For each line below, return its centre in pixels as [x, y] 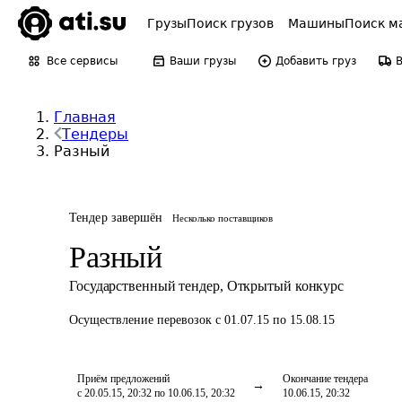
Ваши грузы [203, 61]
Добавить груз [316, 61]
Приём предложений [123, 379]
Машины [316, 23]
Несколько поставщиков [222, 218]
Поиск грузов [230, 23]
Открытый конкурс [285, 286]
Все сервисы [82, 61]
